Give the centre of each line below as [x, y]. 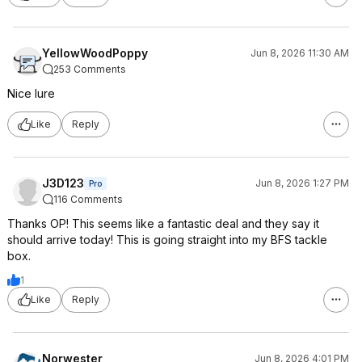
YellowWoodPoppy [95, 53]
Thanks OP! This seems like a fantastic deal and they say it [163, 223]
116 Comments [88, 199]
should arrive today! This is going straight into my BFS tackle [167, 239]
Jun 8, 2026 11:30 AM [300, 53]
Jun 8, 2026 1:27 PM [302, 183]
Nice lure [31, 93]
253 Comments [90, 69]
